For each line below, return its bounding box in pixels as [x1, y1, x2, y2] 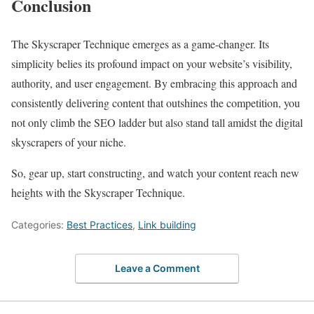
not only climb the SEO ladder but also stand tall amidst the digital [11, 114, 303, 130]
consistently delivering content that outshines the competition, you [11, 95, 300, 110]
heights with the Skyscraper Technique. [11, 184, 185, 200]
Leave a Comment [114, 262, 200, 275]
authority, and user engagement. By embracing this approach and [11, 75, 297, 90]
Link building [138, 218, 196, 231]
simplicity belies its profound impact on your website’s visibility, [11, 55, 292, 71]
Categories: [11, 218, 67, 231]
